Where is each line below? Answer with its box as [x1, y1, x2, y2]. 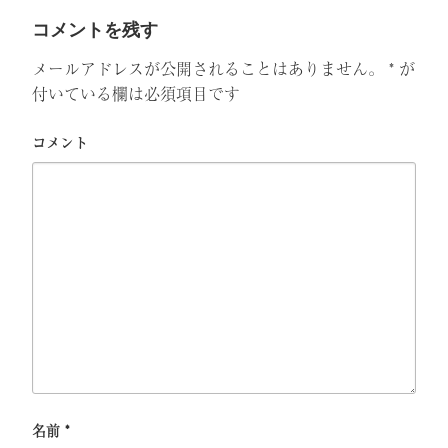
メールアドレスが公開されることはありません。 [32, 55, 384, 80]
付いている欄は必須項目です [32, 80, 240, 105]
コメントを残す [32, 16, 158, 43]
